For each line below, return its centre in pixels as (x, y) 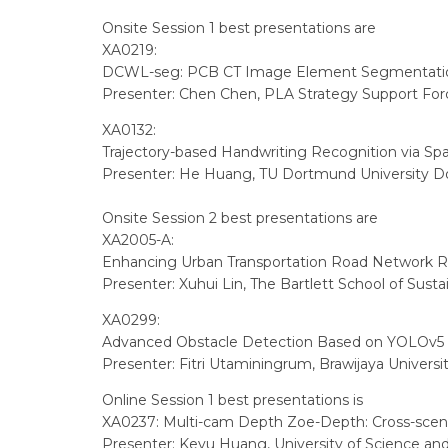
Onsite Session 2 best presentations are (240, 218)
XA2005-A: (138, 240)
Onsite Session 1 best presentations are (239, 28)
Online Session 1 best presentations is (232, 400)
